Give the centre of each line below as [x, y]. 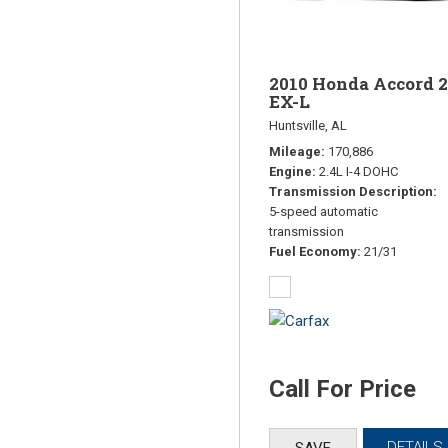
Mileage [295, 151]
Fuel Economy [313, 251]
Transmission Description [351, 191]
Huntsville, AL [308, 125]
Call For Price [342, 388]
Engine [290, 171]
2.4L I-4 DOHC [358, 171]
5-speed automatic [323, 211]
